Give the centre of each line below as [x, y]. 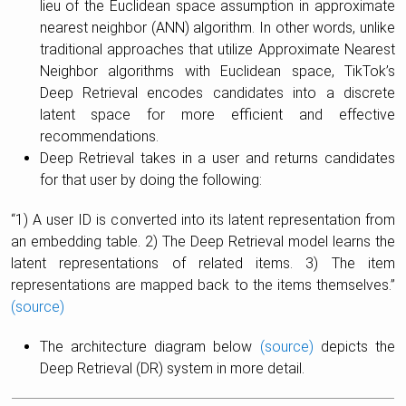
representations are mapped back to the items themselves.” [203, 285]
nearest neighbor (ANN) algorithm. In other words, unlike [217, 28]
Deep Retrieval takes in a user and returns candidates [217, 159]
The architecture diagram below [150, 347]
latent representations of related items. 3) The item [203, 264]
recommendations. [99, 137]
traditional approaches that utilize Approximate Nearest [217, 50]
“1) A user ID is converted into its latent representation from [203, 220]
